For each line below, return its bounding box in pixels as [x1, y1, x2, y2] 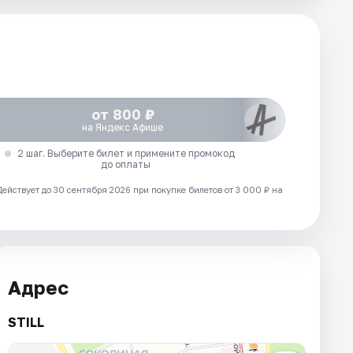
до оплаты [101, 158, 151, 170]
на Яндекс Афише [82, 121, 164, 133]
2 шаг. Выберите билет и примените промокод [17, 147, 235, 159]
